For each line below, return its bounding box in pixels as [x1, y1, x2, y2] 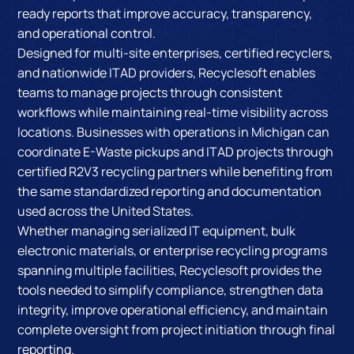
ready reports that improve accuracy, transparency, [17, 4, 313, 22]
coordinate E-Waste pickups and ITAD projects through [17, 142, 334, 160]
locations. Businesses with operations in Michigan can [17, 122, 330, 141]
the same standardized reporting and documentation [17, 182, 322, 200]
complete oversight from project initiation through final [17, 320, 336, 338]
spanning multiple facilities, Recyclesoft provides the [17, 261, 322, 279]
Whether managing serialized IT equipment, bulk [17, 221, 296, 239]
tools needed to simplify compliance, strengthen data [17, 281, 324, 299]
